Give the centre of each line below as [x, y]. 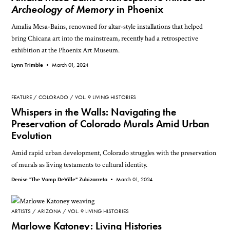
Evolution [32, 136]
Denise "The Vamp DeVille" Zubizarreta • [64, 179]
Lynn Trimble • [32, 65]
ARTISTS [21, 211]
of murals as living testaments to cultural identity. [80, 164]
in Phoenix [139, 10]
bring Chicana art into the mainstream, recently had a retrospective [105, 39]
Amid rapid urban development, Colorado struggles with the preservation [114, 152]
